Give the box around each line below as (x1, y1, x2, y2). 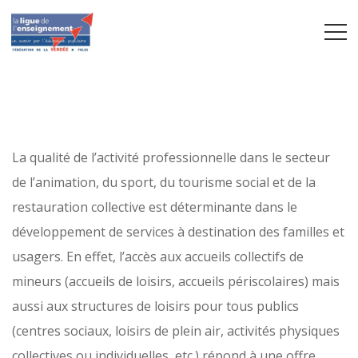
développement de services (12, 223, 174, 241)
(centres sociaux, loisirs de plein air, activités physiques (12, 322, 340, 340)
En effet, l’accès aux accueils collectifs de (66, 248, 304, 265)
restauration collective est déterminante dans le (12, 198, 297, 216)
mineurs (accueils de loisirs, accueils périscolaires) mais (12, 272, 340, 290)
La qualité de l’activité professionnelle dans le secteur (12, 149, 330, 166)
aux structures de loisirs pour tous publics (46, 297, 299, 315)
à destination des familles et (174, 223, 344, 241)
